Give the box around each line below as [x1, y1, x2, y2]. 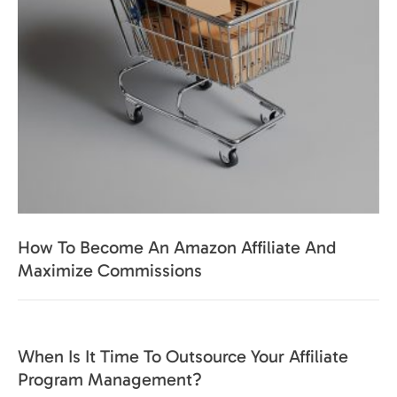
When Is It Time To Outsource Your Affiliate [18, 346, 348, 368]
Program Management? [18, 369, 202, 391]
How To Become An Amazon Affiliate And [18, 237, 336, 259]
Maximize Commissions [18, 260, 202, 282]
